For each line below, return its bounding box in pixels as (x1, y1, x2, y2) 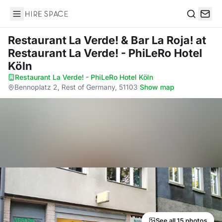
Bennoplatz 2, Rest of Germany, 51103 (14, 83, 138, 91)
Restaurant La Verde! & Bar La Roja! (8, 34, 196, 47)
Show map (140, 83, 174, 91)
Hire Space (9, 14, 51, 24)
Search (186, 19, 212, 29)
